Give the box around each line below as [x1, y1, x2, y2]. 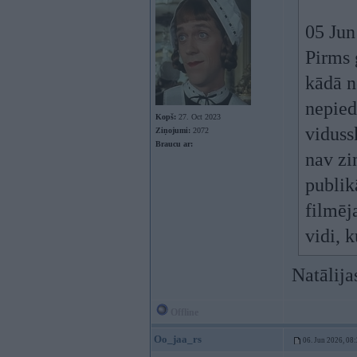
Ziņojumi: [155, 126, 190, 135]
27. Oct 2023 [176, 112, 221, 121]
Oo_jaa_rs [154, 333, 202, 345]
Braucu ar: [155, 139, 193, 148]
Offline [168, 307, 198, 318]
